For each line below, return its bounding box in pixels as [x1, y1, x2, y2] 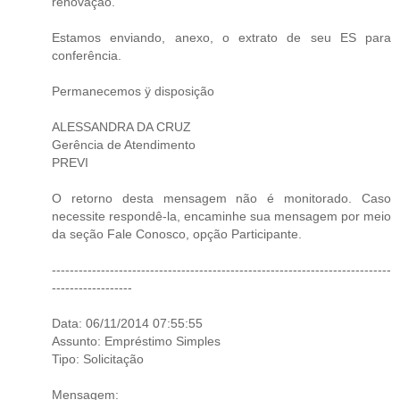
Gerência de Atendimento [52, 137, 196, 152]
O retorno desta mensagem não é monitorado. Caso [52, 190, 391, 205]
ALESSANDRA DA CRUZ [52, 119, 191, 134]
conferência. [52, 47, 121, 62]
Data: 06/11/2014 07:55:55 [52, 315, 203, 330]
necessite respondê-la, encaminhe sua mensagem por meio [52, 208, 391, 223]
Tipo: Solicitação [52, 351, 144, 366]
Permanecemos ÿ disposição [52, 83, 214, 98]
